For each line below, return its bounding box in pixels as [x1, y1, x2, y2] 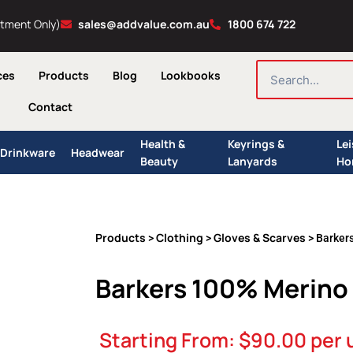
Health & [139, 136, 185, 151]
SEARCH [256, 60, 295, 73]
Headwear [70, 144, 124, 160]
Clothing [156, 230, 203, 245]
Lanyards [228, 153, 278, 169]
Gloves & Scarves [214, 230, 306, 245]
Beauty [139, 153, 178, 169]
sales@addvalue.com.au [78, 17, 210, 32]
